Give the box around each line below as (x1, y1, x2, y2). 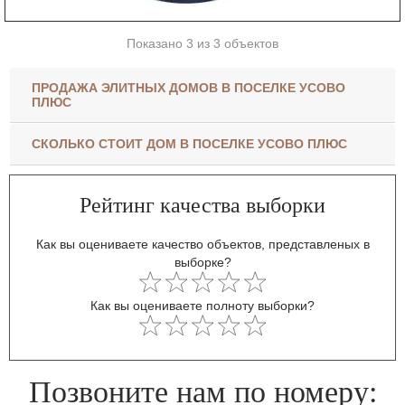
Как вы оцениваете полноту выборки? (90, 297, 315, 313)
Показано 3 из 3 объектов (127, 36, 278, 52)
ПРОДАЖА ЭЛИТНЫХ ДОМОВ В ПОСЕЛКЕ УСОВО (31, 80, 345, 96)
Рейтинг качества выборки (80, 193, 325, 217)
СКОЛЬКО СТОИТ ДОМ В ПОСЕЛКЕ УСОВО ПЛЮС (31, 137, 347, 152)
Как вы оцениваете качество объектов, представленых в (35, 236, 370, 251)
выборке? (174, 254, 231, 269)
